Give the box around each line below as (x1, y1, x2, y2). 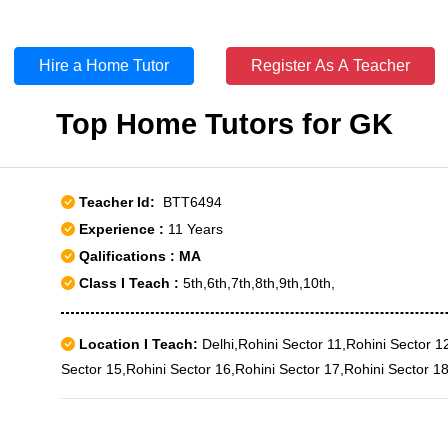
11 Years (168, 221, 223, 237)
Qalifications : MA (75, 248, 201, 264)
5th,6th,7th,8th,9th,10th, (179, 275, 335, 291)
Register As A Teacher (250, 57, 410, 74)
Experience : (79, 221, 168, 237)
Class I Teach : (79, 275, 179, 291)
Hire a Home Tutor (38, 57, 169, 74)
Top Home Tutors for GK (55, 108, 393, 140)
